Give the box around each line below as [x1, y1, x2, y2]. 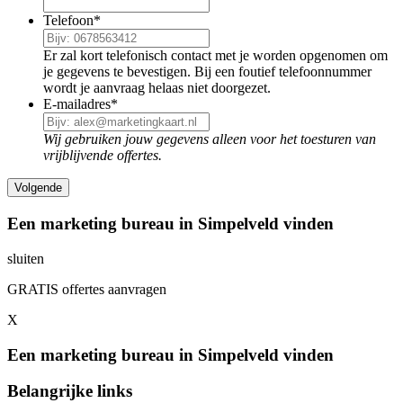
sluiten [7, 250, 44, 266]
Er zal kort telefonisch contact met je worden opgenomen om [43, 48, 388, 64]
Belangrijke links [7, 381, 132, 401]
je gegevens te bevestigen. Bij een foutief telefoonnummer [43, 64, 372, 80]
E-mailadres [43, 96, 111, 112]
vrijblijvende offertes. [43, 148, 162, 164]
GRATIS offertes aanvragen [7, 281, 166, 297]
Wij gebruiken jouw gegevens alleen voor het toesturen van [43, 131, 376, 148]
